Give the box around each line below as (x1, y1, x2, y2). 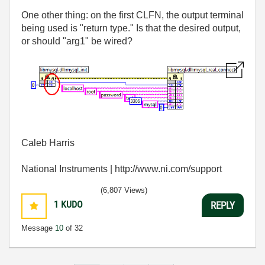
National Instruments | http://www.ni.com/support (21, 164, 222, 174)
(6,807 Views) (101, 186, 147, 195)
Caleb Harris (21, 138, 75, 148)
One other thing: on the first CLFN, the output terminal (21, 10, 244, 20)
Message (21, 224, 55, 233)
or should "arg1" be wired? (21, 36, 132, 46)
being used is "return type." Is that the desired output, (21, 23, 241, 33)
